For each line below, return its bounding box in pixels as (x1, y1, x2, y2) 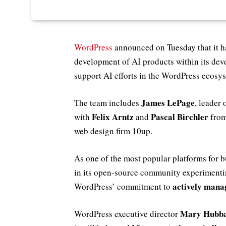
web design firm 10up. (74, 125, 152, 137)
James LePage (141, 96, 195, 109)
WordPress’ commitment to (74, 180, 173, 192)
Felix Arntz (92, 110, 134, 123)
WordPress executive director (74, 208, 180, 220)
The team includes (74, 96, 141, 108)
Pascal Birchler (151, 110, 208, 123)
